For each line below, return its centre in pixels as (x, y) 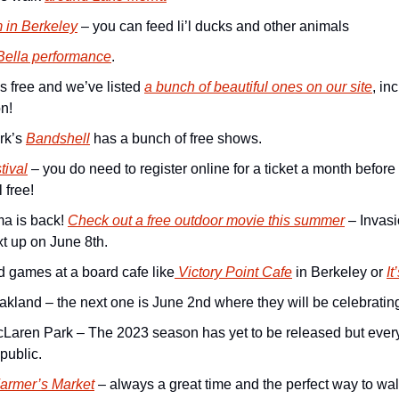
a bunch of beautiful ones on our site (258, 87)
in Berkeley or (339, 272)
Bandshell (58, 138)
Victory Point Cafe (233, 272)
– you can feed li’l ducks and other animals (213, 26)
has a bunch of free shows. (176, 138)
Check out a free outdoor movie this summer (206, 220)
